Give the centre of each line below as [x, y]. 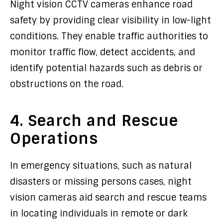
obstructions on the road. [67, 84]
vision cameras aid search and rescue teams [108, 198]
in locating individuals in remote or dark [99, 214]
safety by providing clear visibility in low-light [111, 20]
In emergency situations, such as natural [101, 166]
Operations [54, 139]
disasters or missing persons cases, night [101, 182]
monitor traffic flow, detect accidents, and [103, 52]
